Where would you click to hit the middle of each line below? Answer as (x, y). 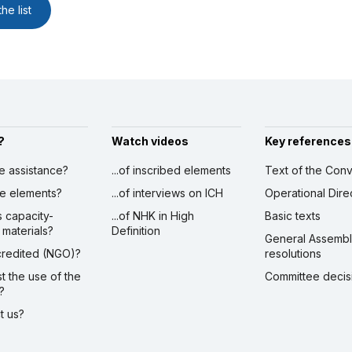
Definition (136, 231)
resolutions (293, 254)
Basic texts (292, 216)
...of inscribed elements (171, 170)
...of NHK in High (152, 216)
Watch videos (150, 141)
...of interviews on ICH (167, 193)
